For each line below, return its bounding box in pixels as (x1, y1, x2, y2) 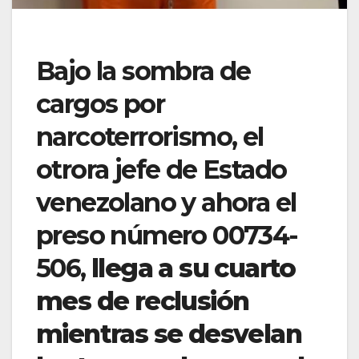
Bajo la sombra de (36, 54, 251, 87)
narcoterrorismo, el (36, 120, 264, 152)
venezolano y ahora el (36, 186, 296, 218)
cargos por (36, 87, 164, 119)
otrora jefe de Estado (36, 153, 287, 185)
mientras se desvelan (36, 317, 301, 349)
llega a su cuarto (85, 252, 296, 284)
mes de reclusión (36, 284, 249, 317)
